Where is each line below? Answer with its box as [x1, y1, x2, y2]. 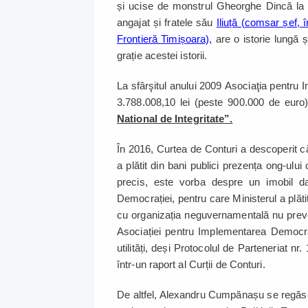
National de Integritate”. [117, 113, 233, 125]
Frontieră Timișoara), [117, 33, 212, 45]
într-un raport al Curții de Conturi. [117, 258, 265, 271]
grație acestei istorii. [117, 49, 208, 62]
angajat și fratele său [117, 16, 217, 29]
